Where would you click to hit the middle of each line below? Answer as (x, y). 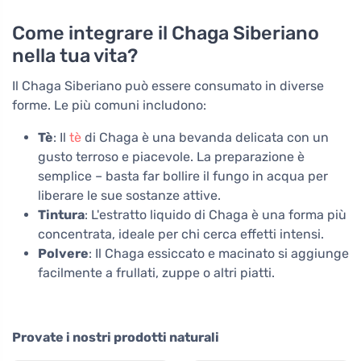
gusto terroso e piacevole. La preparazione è (171, 157)
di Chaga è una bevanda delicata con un (205, 138)
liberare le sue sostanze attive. (129, 196)
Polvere (63, 254)
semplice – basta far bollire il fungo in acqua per (183, 176)
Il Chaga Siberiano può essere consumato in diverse (168, 86)
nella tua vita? (75, 56)
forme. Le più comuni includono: (109, 106)
